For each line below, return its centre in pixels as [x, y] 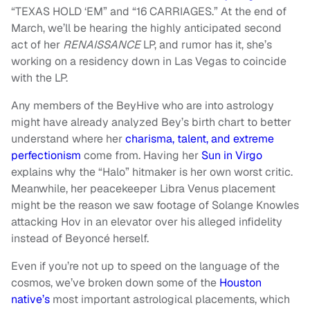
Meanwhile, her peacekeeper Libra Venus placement [143, 188]
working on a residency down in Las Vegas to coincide [149, 61]
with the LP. [39, 77]
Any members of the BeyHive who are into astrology [143, 105]
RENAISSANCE [103, 44]
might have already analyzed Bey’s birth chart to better [151, 122]
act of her [37, 44]
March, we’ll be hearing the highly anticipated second [146, 28]
